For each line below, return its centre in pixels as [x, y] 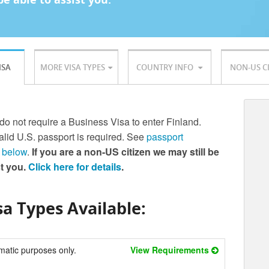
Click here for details [74, 167]
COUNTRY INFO [166, 67]
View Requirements [171, 250]
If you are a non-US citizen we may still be [125, 152]
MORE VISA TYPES [72, 67]
